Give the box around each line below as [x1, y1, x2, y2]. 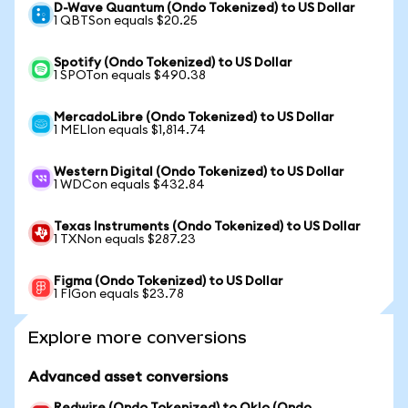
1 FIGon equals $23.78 [54, 288, 184, 301]
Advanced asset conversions [28, 370, 228, 384]
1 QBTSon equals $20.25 [54, 15, 198, 27]
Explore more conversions [28, 328, 247, 347]
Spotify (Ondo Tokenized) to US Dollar [54, 56, 292, 69]
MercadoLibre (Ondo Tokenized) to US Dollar [54, 111, 334, 124]
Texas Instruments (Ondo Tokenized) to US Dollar [54, 220, 361, 233]
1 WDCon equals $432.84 [54, 178, 205, 191]
